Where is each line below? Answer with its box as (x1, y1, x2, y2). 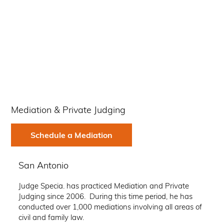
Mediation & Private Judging (11, 104, 126, 116)
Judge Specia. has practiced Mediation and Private (18, 181, 189, 191)
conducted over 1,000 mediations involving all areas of (18, 202, 202, 212)
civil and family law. (18, 212, 84, 222)
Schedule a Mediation (30, 130, 113, 140)
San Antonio (18, 159, 69, 171)
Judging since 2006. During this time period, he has (18, 191, 193, 201)
